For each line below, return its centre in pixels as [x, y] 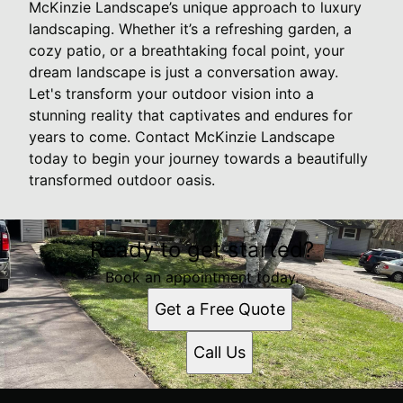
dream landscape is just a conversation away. [184, 72]
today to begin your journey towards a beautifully [198, 158]
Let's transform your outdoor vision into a [171, 93]
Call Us [219, 352]
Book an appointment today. [201, 277]
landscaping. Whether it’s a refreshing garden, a [190, 28]
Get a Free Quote [219, 309]
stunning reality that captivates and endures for [191, 115]
